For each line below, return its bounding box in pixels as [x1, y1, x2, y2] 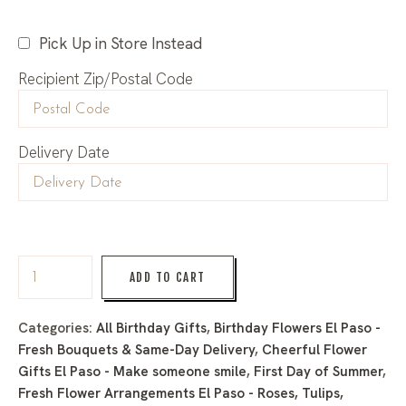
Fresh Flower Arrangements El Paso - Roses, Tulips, [18, 384, 343, 403]
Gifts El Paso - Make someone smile [18, 362, 246, 382]
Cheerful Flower [262, 341, 367, 360]
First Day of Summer [254, 362, 382, 382]
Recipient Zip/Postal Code [18, 69, 193, 90]
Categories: [18, 319, 96, 338]
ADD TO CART [129, 270, 206, 285]
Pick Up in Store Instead [39, 34, 202, 54]
